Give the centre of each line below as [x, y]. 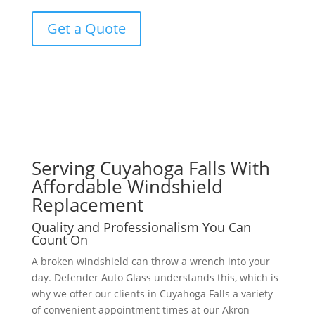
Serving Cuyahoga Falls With [150, 168]
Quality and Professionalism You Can [141, 227]
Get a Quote [86, 28]
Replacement [87, 205]
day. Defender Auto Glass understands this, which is [155, 277]
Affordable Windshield [127, 186]
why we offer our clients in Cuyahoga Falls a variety [152, 294]
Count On [59, 240]
